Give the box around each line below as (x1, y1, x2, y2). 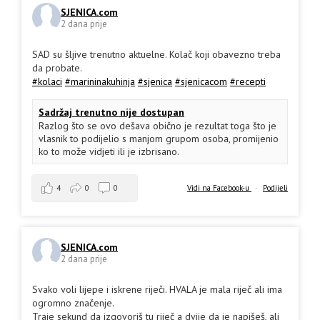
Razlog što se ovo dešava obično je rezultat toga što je (39, 119, 276, 132)
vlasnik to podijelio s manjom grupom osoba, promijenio (39, 131, 279, 145)
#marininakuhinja (65, 74, 135, 88)
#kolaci (32, 74, 62, 88)
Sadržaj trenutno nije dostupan (39, 105, 184, 119)
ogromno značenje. (32, 296, 114, 309)
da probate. (32, 61, 82, 74)
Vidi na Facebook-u (187, 182, 251, 193)
